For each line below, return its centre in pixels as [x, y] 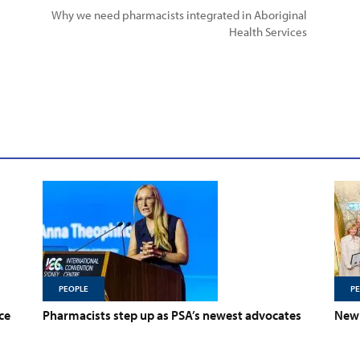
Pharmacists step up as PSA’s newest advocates [172, 315]
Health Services [268, 32]
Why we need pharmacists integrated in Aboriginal [179, 15]
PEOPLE [74, 288]
